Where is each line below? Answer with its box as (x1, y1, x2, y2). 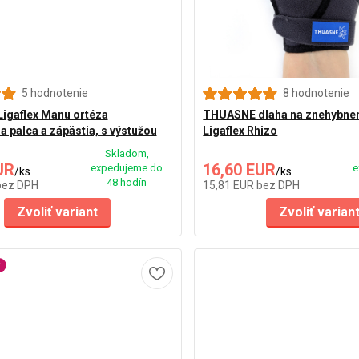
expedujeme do (91, 161, 163, 174)
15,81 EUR (203, 178, 257, 192)
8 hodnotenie (283, 86, 350, 99)
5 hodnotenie (21, 86, 88, 99)
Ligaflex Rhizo (203, 123, 278, 137)
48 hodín (107, 175, 147, 188)
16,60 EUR (203, 159, 276, 179)
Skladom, (104, 147, 149, 159)
